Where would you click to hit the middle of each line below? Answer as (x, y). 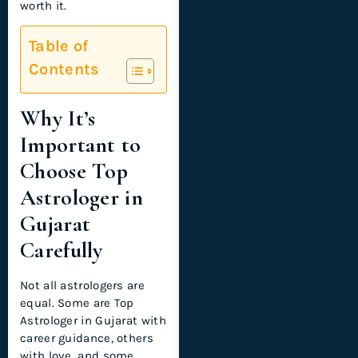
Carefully (62, 251)
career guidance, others (87, 338)
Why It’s (58, 119)
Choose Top (74, 171)
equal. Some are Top (77, 303)
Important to (81, 145)
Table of (59, 46)
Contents (64, 70)
